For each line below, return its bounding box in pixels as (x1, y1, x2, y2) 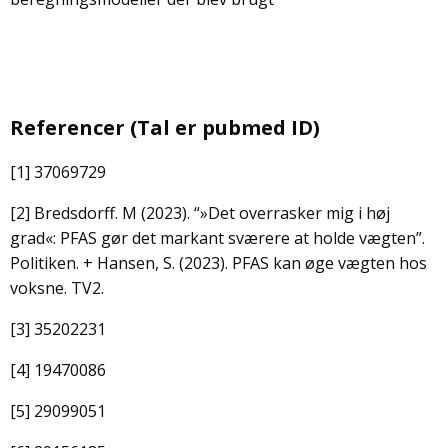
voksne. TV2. (10, 276, 108, 299)
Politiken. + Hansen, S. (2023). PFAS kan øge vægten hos (10, 251, 427, 274)
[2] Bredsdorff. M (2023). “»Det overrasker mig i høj (10, 201, 390, 224)
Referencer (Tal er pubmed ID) (10, 113, 320, 141)
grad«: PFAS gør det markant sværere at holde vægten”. (10, 226, 425, 249)
